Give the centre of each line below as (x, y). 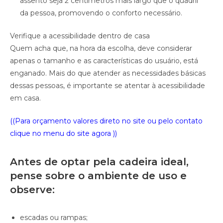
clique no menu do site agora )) (63, 133)
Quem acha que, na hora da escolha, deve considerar (101, 48)
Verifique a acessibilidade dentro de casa (80, 36)
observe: (32, 189)
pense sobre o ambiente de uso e (98, 175)
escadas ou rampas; (54, 217)
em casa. (25, 98)
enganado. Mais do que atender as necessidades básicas (108, 73)
